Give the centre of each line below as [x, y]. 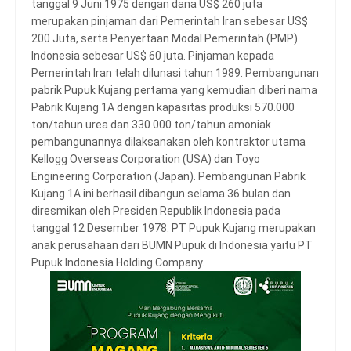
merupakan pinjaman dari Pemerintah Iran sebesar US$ [170, 21]
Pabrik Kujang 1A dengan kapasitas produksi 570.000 [163, 107]
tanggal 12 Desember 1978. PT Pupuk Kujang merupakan [174, 228]
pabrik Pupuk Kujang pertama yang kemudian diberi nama [174, 90]
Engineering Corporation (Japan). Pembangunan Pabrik [168, 176]
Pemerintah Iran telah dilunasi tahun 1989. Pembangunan [175, 73]
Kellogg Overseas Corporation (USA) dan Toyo [146, 159]
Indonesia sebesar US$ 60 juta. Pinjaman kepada [153, 56]
